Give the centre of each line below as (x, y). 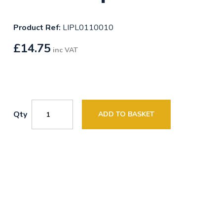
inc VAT (65, 50)
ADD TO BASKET (126, 114)
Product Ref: (37, 28)
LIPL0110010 (87, 28)
